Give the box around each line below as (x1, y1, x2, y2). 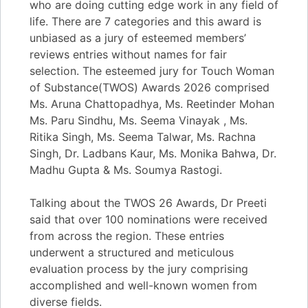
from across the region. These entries (30, 228, 224, 243)
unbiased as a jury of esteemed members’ (30, 30, 246, 45)
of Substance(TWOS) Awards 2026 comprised (30, 80, 269, 94)
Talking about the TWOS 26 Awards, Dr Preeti (30, 195, 267, 210)
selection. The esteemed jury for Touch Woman (30, 63, 274, 78)
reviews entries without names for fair (30, 47, 227, 61)
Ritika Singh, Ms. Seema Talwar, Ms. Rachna (30, 129, 256, 144)
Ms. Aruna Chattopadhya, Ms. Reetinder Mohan (30, 96, 274, 111)
